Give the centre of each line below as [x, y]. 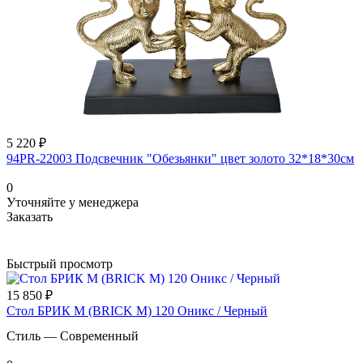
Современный [99, 335]
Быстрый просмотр [60, 263]
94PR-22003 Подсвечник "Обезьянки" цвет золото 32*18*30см [180, 158]
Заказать [30, 216]
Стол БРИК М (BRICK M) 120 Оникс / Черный [137, 310]
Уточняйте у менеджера [73, 202]
